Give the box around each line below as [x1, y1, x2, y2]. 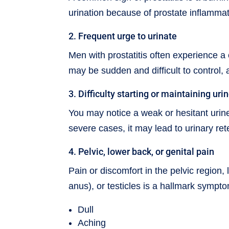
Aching [78, 217, 106, 228]
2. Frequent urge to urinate [68, 30, 177, 41]
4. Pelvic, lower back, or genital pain [68, 146, 215, 157]
